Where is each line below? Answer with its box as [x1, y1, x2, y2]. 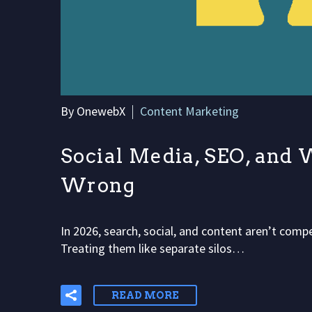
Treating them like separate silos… [61, 240, 244, 256]
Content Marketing [140, 102, 239, 119]
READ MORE [111, 289, 179, 301]
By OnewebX [61, 102, 125, 119]
